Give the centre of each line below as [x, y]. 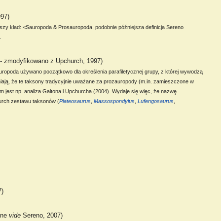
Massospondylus [114, 101]
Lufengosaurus [156, 101]
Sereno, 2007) [42, 215]
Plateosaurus [75, 101]
